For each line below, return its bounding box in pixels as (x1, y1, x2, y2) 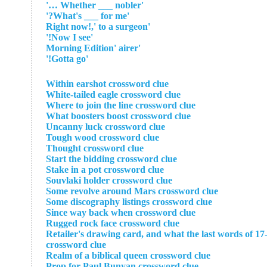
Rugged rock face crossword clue (46, 218, 179, 228)
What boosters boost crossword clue (46, 111, 191, 121)
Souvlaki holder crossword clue (46, 175, 172, 185)
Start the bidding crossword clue (46, 154, 177, 164)
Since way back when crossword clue (46, 207, 195, 218)
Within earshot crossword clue (46, 79, 169, 89)
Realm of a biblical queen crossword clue (46, 250, 210, 260)
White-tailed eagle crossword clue (46, 89, 181, 100)
